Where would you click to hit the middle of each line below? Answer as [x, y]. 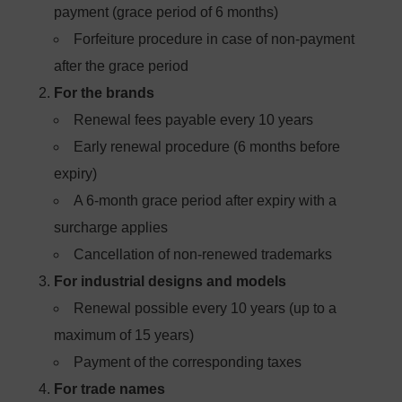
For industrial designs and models [170, 281]
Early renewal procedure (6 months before [207, 147]
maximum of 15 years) [124, 335]
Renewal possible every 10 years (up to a [205, 308]
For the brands [104, 93]
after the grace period [121, 66]
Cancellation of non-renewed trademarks [203, 254]
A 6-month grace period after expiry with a [205, 201]
